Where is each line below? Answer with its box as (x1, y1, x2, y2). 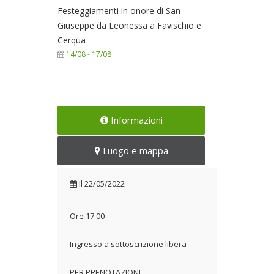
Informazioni (108, 113, 163, 126)
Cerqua (57, 34, 86, 46)
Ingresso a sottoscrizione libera (70, 238, 187, 250)
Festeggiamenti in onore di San (57, 4, 180, 17)
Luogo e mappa (100, 144, 168, 157)
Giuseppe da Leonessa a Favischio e (57, 19, 201, 31)
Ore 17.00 (70, 210, 105, 221)
